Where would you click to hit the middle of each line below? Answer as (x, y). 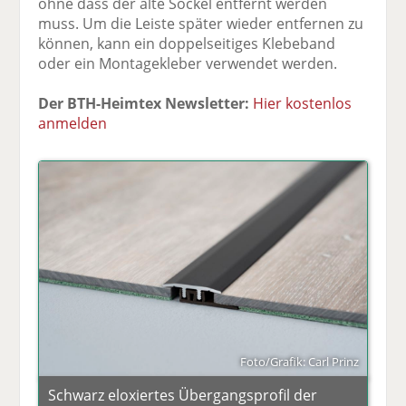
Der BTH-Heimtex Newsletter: (144, 103)
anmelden (73, 123)
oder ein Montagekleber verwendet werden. (188, 63)
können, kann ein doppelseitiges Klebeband (187, 43)
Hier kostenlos (303, 103)
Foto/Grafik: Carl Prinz (299, 361)
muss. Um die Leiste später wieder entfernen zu (201, 23)
